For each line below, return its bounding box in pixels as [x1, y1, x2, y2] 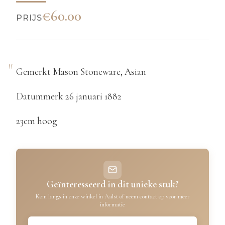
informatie [100, 200, 125, 209]
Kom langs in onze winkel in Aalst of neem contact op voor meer [35, 192, 190, 201]
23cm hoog [16, 115, 57, 128]
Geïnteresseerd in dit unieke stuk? [46, 178, 179, 191]
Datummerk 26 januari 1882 [16, 90, 122, 103]
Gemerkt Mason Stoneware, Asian [16, 66, 146, 78]
